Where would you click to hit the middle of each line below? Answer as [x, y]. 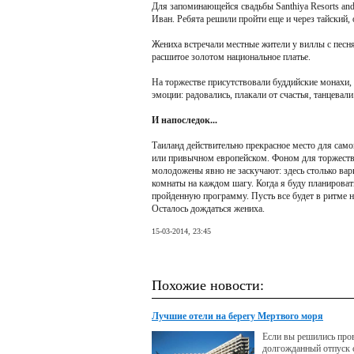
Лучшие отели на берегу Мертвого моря [237, 316]
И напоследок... [185, 120]
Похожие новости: [208, 285]
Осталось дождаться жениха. [208, 209]
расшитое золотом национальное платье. [231, 57]
